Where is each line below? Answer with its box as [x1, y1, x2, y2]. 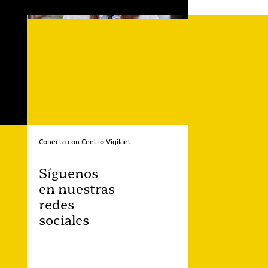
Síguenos [38, 162, 98, 182]
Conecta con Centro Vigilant [38, 136, 131, 146]
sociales [38, 209, 89, 229]
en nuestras [38, 178, 115, 197]
